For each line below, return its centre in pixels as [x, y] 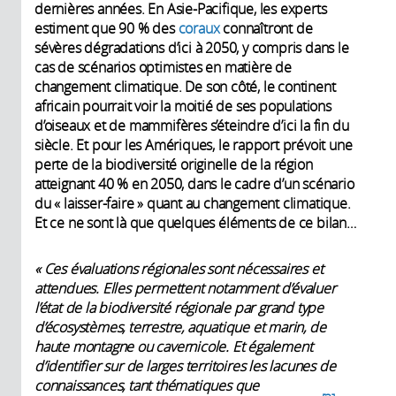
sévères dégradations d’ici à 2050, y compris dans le [192, 47]
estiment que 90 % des [107, 28]
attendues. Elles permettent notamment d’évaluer [185, 288]
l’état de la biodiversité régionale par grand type [179, 307]
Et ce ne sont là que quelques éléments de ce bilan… [195, 222]
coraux [199, 28]
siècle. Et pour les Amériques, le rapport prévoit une [194, 145]
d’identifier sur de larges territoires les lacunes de [185, 366]
